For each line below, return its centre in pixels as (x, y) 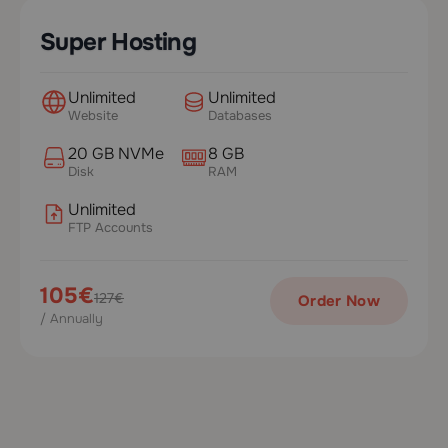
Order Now (339, 301)
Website (93, 115)
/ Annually (71, 318)
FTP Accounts (110, 227)
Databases (240, 115)
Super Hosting (118, 42)
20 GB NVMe (116, 153)
